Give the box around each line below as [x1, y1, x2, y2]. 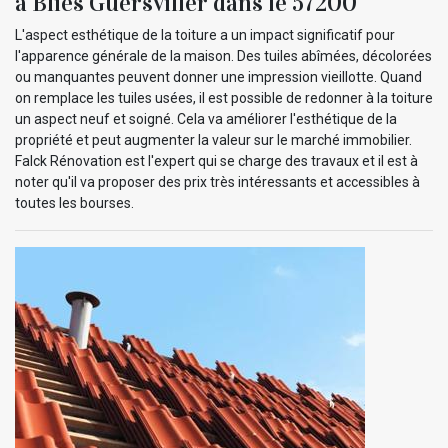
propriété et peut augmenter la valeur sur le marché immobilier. [15, 132, 412, 149]
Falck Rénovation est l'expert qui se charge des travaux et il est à [15, 153, 418, 170]
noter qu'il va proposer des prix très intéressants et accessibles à [15, 174, 420, 191]
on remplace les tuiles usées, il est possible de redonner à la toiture [15, 90, 433, 107]
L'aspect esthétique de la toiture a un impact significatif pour [15, 27, 395, 44]
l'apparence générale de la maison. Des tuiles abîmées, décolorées [15, 48, 432, 65]
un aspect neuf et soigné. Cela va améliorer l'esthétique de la [15, 111, 397, 128]
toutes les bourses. [15, 195, 134, 212]
